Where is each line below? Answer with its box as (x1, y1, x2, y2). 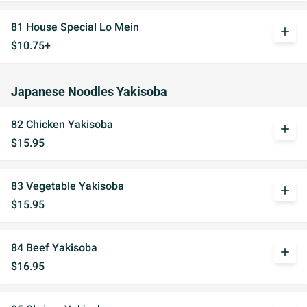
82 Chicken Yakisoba (11, 118, 113, 131)
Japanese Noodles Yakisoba (11, 85, 167, 99)
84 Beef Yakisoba (11, 241, 97, 254)
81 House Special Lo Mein (11, 21, 139, 34)
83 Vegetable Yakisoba (11, 180, 124, 193)
